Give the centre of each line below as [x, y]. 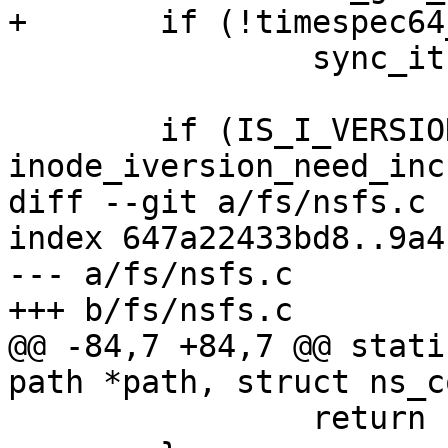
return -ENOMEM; [17, 418]
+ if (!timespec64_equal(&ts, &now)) [17, 22]
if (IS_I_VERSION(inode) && [17, 130]
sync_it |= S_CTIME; [17, 58]
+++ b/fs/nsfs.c [150, 310]
